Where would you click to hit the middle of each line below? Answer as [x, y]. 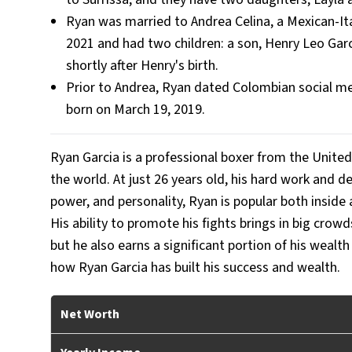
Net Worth [90, 314]
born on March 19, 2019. [136, 110]
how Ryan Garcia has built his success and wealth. [195, 268]
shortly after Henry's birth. [142, 66]
